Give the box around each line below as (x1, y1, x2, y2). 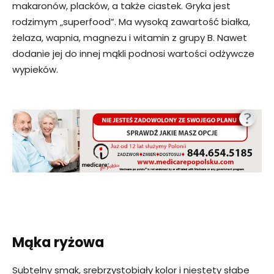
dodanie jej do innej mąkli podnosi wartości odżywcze (12, 47, 254, 61)
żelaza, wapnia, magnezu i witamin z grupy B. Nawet (12, 31, 247, 45)
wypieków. (12, 63, 58, 76)
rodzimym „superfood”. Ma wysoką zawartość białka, (12, 15, 250, 29)
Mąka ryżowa (12, 232, 104, 252)
